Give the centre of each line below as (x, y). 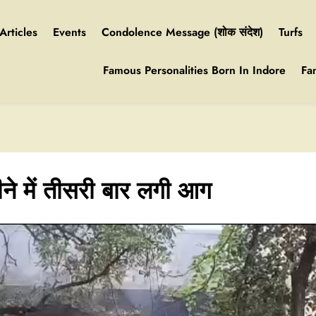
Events (69, 32)
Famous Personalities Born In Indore (194, 70)
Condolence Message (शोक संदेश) (182, 32)
